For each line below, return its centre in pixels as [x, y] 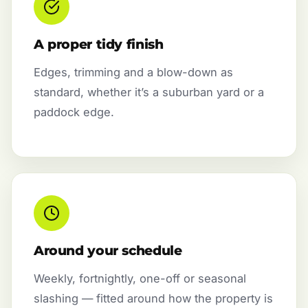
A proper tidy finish [99, 44]
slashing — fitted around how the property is [153, 299]
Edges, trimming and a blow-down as [133, 72]
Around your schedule [108, 251]
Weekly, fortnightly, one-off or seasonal [140, 279]
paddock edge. [74, 112]
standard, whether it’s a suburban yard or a [149, 92]
